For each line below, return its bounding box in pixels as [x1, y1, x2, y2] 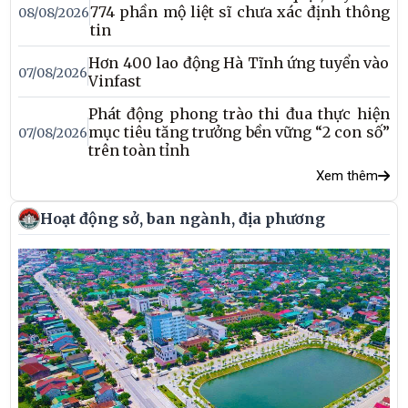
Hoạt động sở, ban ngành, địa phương [40, 209, 326, 228]
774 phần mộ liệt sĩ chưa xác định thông [89, 2, 390, 21]
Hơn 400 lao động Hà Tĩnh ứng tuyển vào [88, 53, 390, 72]
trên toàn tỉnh [87, 140, 189, 159]
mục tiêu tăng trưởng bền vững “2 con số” [87, 122, 390, 141]
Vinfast [88, 71, 142, 90]
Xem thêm [315, 168, 378, 185]
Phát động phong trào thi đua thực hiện [87, 104, 390, 123]
